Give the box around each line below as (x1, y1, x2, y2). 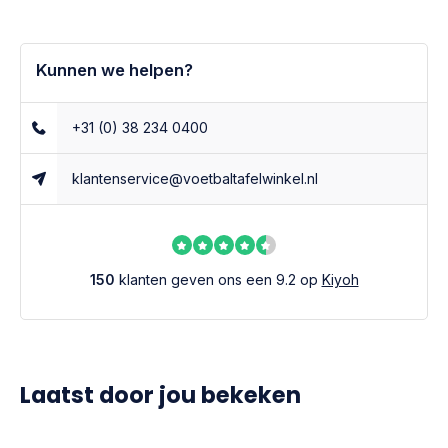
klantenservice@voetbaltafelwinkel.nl (72, 170, 319, 187)
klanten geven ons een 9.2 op (114, 271, 322, 288)
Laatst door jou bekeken (20, 379, 301, 411)
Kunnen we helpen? (36, 60, 193, 80)
